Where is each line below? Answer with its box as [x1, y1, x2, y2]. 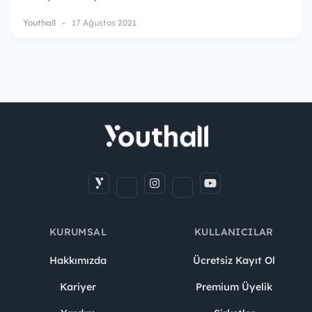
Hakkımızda [49, 253, 107, 267]
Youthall [23, 17, 56, 28]
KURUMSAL [49, 225, 107, 238]
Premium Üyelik [196, 280, 272, 293]
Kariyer [60, 280, 96, 293]
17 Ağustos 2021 [72, 17, 136, 28]
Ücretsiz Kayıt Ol [193, 253, 275, 267]
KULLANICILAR [194, 225, 274, 238]
